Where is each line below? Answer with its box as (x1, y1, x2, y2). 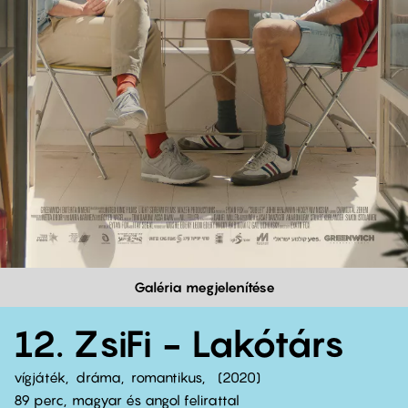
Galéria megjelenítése (133, 278, 275, 295)
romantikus (131, 368, 202, 385)
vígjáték (14, 368, 66, 385)
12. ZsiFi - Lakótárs (14, 321, 345, 365)
